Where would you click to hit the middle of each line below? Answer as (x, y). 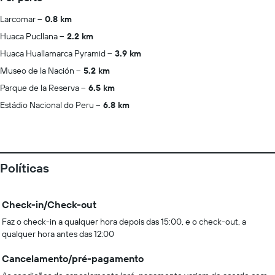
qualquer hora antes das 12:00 (58, 234)
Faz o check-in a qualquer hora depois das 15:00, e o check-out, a (124, 222)
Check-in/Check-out (49, 204)
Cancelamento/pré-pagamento (73, 258)
